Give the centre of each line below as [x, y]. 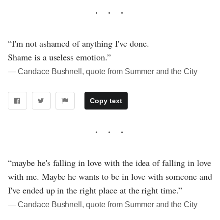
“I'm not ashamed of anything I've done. [79, 43]
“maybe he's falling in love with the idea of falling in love [110, 162]
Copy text [106, 100]
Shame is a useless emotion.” [59, 57]
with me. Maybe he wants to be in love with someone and [110, 176]
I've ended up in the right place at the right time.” [95, 190]
